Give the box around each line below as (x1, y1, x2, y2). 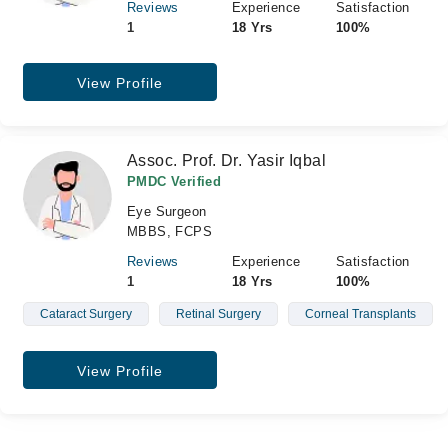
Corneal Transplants (304, 307, 416, 321)
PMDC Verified (127, 174, 222, 189)
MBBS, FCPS (127, 224, 212, 239)
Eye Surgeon (127, 204, 207, 219)
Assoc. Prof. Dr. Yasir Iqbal (127, 152, 326, 169)
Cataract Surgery (39, 307, 132, 321)
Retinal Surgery (175, 307, 261, 321)
